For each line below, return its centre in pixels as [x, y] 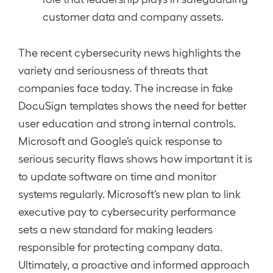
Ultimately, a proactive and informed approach [134, 264]
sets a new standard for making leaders [115, 229]
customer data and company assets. [133, 16]
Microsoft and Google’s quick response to [120, 140]
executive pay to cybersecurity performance [127, 211]
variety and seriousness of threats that [113, 70]
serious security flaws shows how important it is [135, 158]
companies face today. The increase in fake [126, 87]
